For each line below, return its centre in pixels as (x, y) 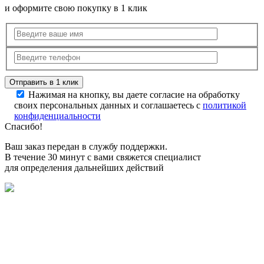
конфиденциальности (57, 116)
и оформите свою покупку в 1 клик (76, 8)
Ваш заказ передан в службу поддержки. (86, 147)
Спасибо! (24, 127)
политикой (225, 105)
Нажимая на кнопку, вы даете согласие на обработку (134, 95)
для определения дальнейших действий (84, 168)
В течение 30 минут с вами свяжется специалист (103, 157)
